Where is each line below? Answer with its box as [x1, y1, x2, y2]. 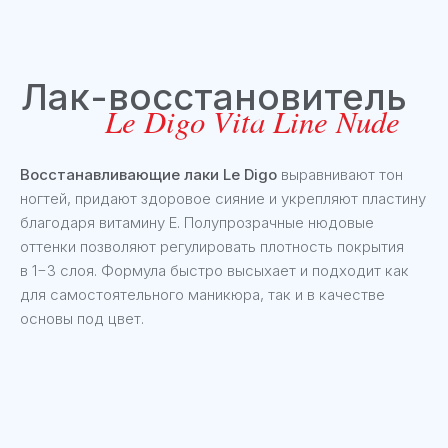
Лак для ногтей [15, 70, 217, 103]
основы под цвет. [20, 309, 144, 328]
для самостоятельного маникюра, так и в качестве [20, 285, 385, 304]
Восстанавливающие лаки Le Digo [20, 165, 277, 184]
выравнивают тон [277, 165, 403, 184]
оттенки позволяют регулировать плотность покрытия [20, 237, 404, 256]
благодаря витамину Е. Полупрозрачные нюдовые [20, 213, 374, 232]
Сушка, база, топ [15, 326, 237, 358]
